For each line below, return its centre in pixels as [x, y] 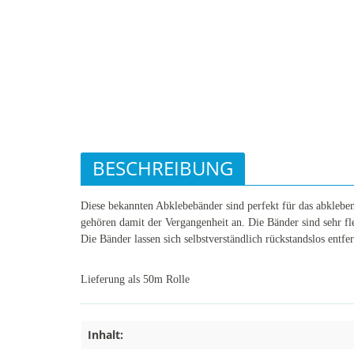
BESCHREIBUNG [163, 168]
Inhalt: [105, 335]
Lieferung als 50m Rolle [135, 279]
